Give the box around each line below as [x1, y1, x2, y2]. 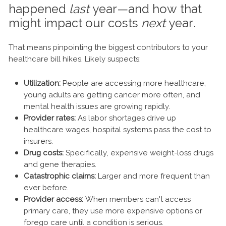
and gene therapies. [24, 160, 96, 169]
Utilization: [24, 79, 61, 88]
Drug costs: [24, 148, 64, 158]
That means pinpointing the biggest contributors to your [9, 43, 208, 52]
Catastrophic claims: [24, 172, 96, 181]
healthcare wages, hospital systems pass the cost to [24, 125, 211, 135]
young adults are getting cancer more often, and [24, 90, 200, 100]
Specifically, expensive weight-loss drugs [64, 148, 213, 158]
